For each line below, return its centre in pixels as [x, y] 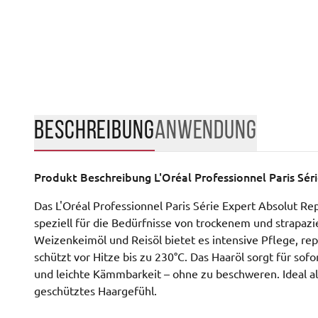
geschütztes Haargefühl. [95, 291]
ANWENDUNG [205, 129]
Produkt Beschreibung [94, 177]
